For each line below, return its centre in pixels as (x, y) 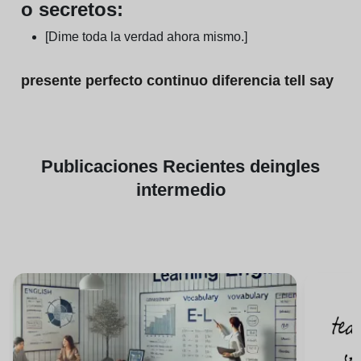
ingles (295, 166)
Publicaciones (102, 166)
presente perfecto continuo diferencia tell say (177, 81)
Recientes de (216, 166)
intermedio (180, 190)
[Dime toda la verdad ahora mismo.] (146, 37)
